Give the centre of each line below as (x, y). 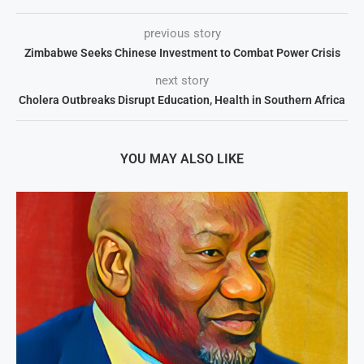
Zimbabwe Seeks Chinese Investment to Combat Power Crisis (182, 52)
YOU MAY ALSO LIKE (182, 158)
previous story (182, 33)
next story (182, 80)
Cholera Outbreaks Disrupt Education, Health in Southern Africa (182, 100)
